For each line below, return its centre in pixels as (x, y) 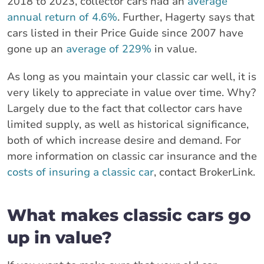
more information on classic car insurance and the (132, 156)
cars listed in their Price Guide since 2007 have (125, 33)
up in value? (60, 237)
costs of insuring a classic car (80, 172)
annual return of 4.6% (62, 17)
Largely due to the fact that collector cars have (125, 108)
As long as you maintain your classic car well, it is (132, 76)
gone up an (37, 49)
